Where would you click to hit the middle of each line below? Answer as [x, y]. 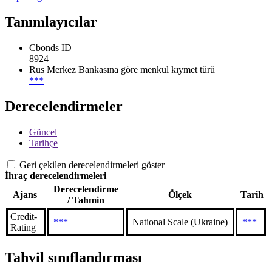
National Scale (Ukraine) [180, 222]
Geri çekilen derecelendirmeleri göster [92, 165]
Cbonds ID [50, 48]
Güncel [43, 132]
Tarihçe [43, 143]
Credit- [24, 217]
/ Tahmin [86, 200]
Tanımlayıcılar [51, 22]
